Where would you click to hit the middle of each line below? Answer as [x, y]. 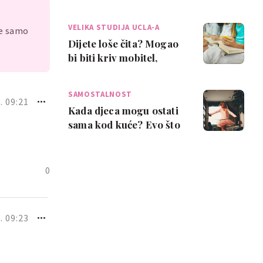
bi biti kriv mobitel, [113, 58]
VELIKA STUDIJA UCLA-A [114, 27]
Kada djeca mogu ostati [123, 110]
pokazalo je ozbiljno [115, 72]
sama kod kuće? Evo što [124, 124]
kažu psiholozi [102, 139]
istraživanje [96, 86]
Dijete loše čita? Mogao [123, 43]
